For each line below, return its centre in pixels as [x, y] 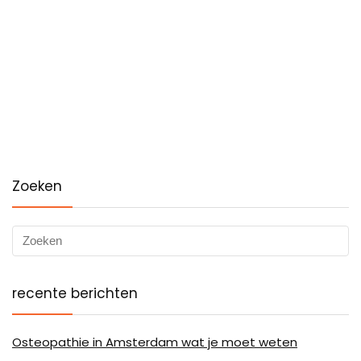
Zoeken [37, 186]
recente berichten [75, 293]
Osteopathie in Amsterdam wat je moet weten [155, 342]
